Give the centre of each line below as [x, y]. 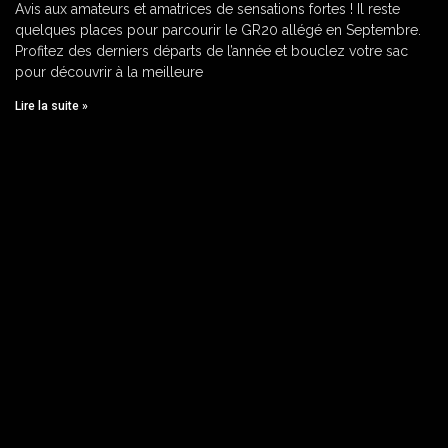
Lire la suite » [51, 106]
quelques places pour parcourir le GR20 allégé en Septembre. [218, 30]
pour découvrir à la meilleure [109, 72]
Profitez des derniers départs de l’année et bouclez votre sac [211, 51]
